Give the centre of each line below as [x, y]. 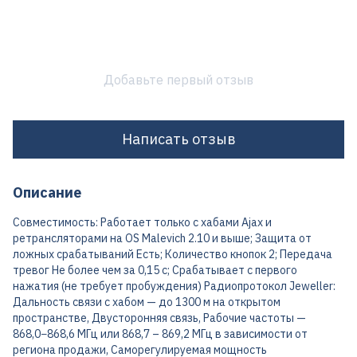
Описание [47, 192]
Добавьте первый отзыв [178, 79]
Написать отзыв [178, 139]
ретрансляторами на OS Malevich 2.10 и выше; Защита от [162, 238]
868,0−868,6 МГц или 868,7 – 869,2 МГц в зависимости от [160, 333]
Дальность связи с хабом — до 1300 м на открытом [147, 302]
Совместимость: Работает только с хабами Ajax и [142, 222]
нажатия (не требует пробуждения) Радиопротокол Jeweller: [174, 286]
